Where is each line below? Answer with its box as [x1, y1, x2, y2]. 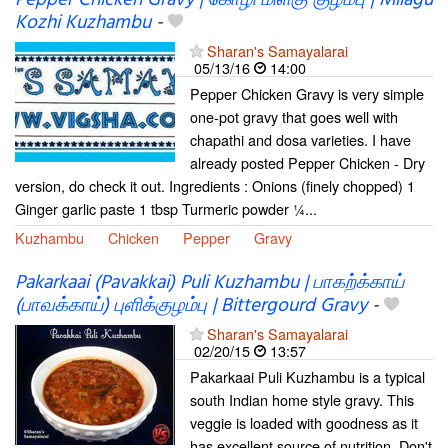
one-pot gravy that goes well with [190, 106, 398, 128]
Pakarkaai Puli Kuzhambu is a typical [190, 365, 425, 387]
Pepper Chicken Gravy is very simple [190, 83, 424, 105]
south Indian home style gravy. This [190, 388, 414, 410]
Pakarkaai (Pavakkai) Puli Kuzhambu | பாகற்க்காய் [15, 267, 404, 298]
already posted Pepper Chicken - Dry [190, 152, 425, 174]
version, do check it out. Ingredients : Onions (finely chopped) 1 [15, 175, 415, 197]
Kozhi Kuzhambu [15, 8, 151, 39]
